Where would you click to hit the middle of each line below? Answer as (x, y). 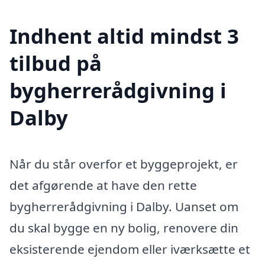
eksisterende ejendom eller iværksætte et (130, 249)
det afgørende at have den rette (103, 185)
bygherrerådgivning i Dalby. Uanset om (124, 206)
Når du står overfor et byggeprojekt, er (124, 164)
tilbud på (56, 63)
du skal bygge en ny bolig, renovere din (124, 227)
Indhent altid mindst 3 (124, 35)
